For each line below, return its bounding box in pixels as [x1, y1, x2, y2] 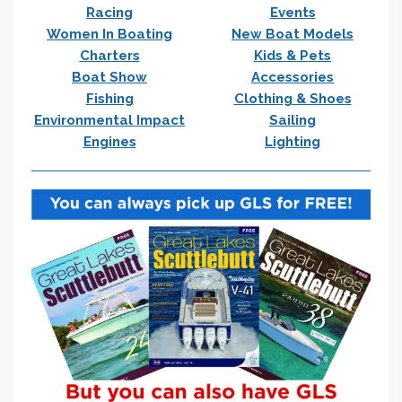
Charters [79, 47, 140, 64]
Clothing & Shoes [233, 90, 352, 107]
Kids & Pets [254, 47, 331, 64]
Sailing [269, 111, 316, 128]
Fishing [85, 90, 134, 107]
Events [269, 4, 316, 21]
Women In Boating [47, 25, 172, 42]
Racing [86, 4, 133, 21]
